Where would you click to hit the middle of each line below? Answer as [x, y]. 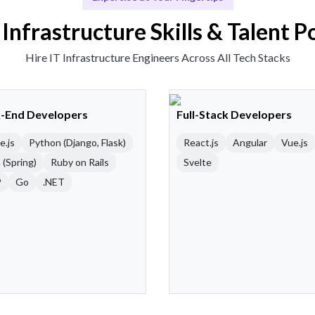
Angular [250, 143]
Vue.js [295, 143]
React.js [201, 143]
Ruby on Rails [80, 162]
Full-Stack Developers [234, 115]
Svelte [198, 162]
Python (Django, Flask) [77, 143]
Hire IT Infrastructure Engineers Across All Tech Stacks [157, 58]
